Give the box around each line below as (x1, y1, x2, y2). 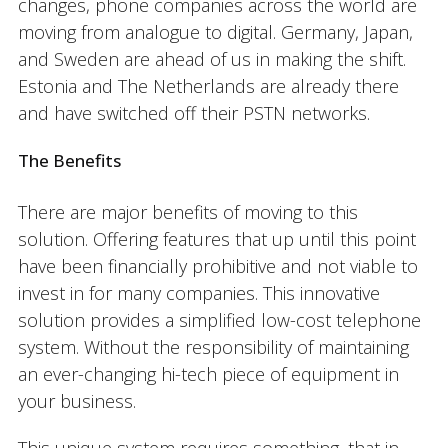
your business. (17, 389, 136, 414)
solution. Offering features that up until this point (17, 227, 416, 252)
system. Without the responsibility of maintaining (17, 335, 409, 360)
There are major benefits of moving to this (17, 200, 358, 225)
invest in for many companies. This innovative (17, 281, 380, 306)
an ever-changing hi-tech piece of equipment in (17, 362, 399, 387)
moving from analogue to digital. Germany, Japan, (17, 20, 413, 45)
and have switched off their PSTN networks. (17, 101, 370, 126)
